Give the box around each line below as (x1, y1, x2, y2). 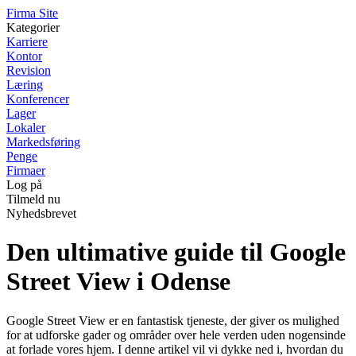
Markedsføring (6, 135, 80, 149)
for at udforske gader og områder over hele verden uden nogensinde (6, 327, 346, 342)
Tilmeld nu (6, 192, 60, 206)
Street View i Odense (6, 267, 230, 296)
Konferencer (6, 92, 69, 106)
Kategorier (6, 21, 60, 34)
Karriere (6, 35, 48, 48)
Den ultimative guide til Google (6, 238, 346, 267)
